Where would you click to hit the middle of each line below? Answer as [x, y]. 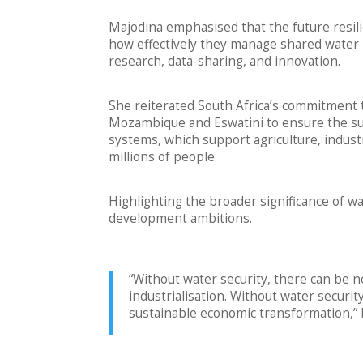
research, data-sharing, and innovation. [225, 61]
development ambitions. [181, 218]
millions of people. [163, 156]
